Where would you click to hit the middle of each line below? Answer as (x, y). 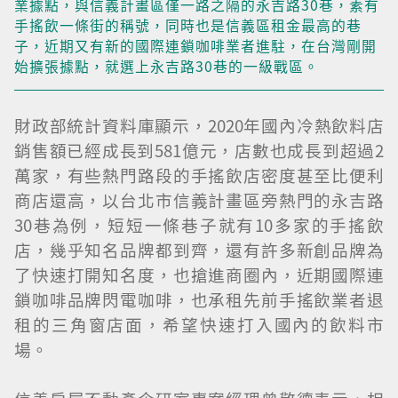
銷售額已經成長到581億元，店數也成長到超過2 (199, 150)
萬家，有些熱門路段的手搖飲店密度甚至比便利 (199, 175)
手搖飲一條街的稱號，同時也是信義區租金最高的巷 (188, 25)
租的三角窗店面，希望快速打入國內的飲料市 (199, 324)
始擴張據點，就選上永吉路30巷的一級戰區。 (167, 66)
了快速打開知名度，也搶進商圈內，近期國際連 (199, 275)
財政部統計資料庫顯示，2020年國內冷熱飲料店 (199, 125)
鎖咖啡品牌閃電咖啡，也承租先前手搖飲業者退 (199, 299)
